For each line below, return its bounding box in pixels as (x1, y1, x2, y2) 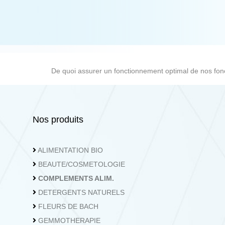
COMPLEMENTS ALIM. (38, 174, 114, 182)
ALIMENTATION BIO (38, 146, 103, 154)
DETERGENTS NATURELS (38, 188, 125, 196)
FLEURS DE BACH (38, 202, 98, 210)
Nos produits (33, 115, 83, 125)
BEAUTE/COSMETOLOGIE (38, 160, 125, 168)
